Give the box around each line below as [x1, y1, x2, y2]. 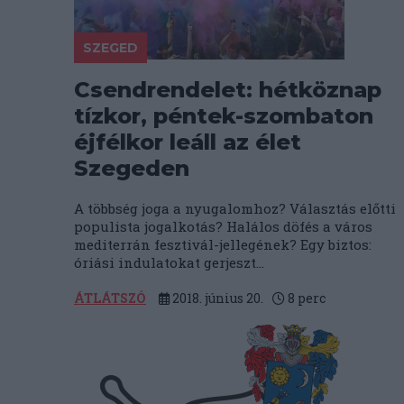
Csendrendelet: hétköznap [74, 77, 381, 103]
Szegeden [74, 155, 189, 181]
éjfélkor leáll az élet [74, 129, 301, 155]
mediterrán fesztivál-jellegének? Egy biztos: [74, 235, 372, 253]
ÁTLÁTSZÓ [74, 289, 146, 307]
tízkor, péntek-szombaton [74, 103, 373, 129]
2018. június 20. [170, 289, 263, 307]
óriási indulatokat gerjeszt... [74, 253, 264, 271]
